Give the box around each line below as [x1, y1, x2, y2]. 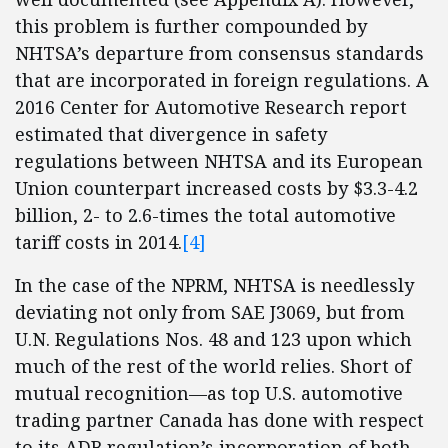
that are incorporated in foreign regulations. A [15, 68, 429, 92]
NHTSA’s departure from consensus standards [15, 41, 424, 65]
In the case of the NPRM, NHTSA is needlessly [15, 273, 414, 297]
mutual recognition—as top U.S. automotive [15, 381, 403, 405]
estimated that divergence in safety [15, 122, 327, 146]
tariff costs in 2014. [15, 230, 182, 254]
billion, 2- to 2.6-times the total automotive [15, 203, 396, 227]
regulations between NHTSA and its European [15, 149, 423, 173]
